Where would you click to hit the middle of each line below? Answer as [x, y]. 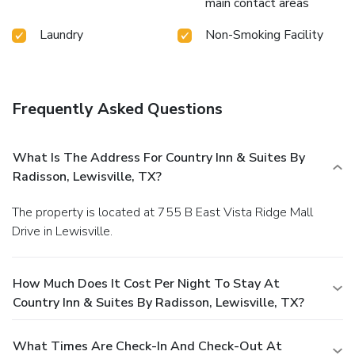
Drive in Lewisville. [62, 231]
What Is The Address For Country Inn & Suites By [159, 157]
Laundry [61, 34]
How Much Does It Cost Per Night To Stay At [146, 283]
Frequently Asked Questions [117, 109]
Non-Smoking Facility [264, 34]
